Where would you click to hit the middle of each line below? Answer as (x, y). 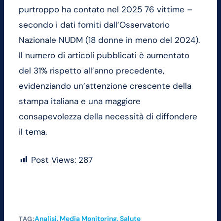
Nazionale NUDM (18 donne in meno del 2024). (109, 40)
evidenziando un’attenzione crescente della (105, 86)
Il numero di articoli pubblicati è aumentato (104, 55)
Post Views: (54, 160)
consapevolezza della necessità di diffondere (108, 117)
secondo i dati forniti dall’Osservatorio (94, 25)
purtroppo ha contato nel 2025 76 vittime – (106, 10)
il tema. (33, 132)
